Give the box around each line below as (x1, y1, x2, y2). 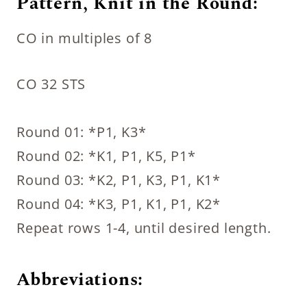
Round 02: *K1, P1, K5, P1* (16, 146, 196, 165)
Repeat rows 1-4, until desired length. (16, 218, 271, 237)
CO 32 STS (16, 74, 86, 93)
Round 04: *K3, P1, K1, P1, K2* (16, 194, 221, 213)
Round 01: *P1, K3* (16, 122, 147, 141)
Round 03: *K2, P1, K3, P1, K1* (16, 170, 221, 189)
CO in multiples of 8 (16, 28, 152, 47)
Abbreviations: (16, 265, 144, 293)
